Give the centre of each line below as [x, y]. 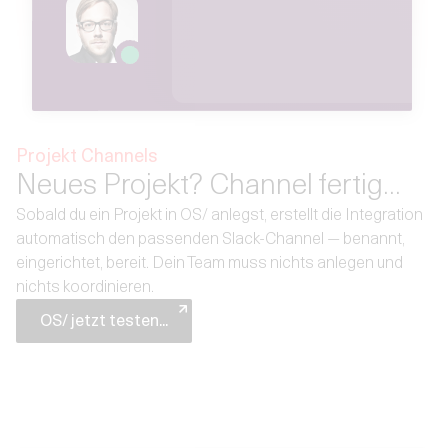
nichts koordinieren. [85, 286]
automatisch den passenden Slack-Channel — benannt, [210, 238]
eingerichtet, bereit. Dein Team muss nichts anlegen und [209, 262]
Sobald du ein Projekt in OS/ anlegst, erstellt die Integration [219, 214]
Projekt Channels [86, 155]
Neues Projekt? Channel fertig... [208, 183]
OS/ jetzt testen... [104, 320]
